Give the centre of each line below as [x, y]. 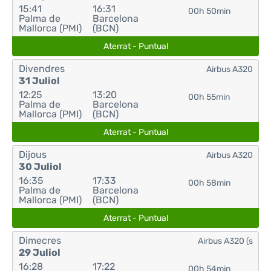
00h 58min [209, 183]
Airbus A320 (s [225, 241]
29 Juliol [40, 253]
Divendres [42, 69]
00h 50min [209, 11]
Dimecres [40, 240]
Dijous [33, 155]
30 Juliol [40, 167]
